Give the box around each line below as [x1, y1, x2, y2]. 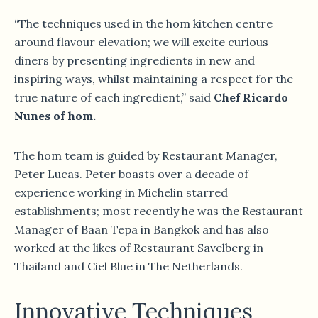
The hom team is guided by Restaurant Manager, [14, 148, 278, 163]
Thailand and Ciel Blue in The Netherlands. [14, 258, 243, 273]
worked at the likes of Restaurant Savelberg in [14, 240, 263, 255]
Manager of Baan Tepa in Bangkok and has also [14, 221, 269, 236]
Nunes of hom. [14, 108, 96, 123]
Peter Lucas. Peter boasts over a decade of [14, 166, 248, 181]
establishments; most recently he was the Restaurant [14, 203, 303, 218]
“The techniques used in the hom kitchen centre [14, 16, 273, 31]
